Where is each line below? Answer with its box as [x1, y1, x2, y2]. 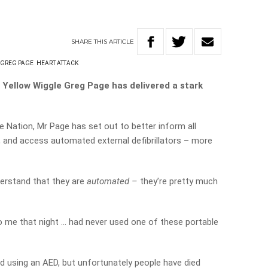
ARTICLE [109, 37, 135, 45]
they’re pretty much [140, 176, 218, 187]
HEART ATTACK [36, 60, 79, 66]
